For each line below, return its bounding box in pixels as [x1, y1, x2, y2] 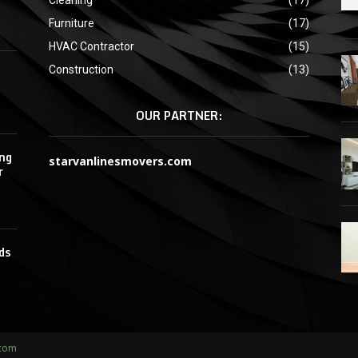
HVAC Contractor [48, 39, 134, 53]
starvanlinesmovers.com [48, 153, 192, 169]
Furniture [48, 16, 94, 30]
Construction [48, 62, 113, 76]
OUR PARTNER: [135, 105, 222, 125]
